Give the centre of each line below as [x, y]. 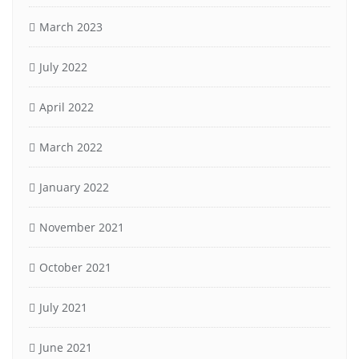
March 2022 [71, 147]
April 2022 [67, 107]
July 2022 [63, 67]
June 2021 [66, 347]
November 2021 [82, 227]
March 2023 [71, 26]
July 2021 [63, 307]
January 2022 [74, 187]
